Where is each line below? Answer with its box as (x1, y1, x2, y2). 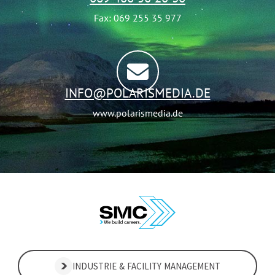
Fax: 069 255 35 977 (93, 11, 182, 24)
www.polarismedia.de (92, 106, 183, 119)
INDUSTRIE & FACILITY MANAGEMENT (72, 260, 221, 272)
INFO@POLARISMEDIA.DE (64, 84, 211, 101)
